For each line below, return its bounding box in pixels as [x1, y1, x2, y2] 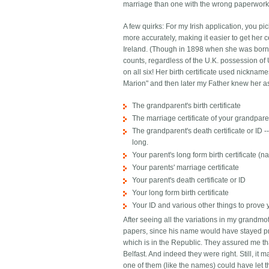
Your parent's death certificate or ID [132, 176, 246, 185]
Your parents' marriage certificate [132, 163, 240, 172]
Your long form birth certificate [132, 189, 229, 198]
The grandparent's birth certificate [132, 101, 241, 110]
